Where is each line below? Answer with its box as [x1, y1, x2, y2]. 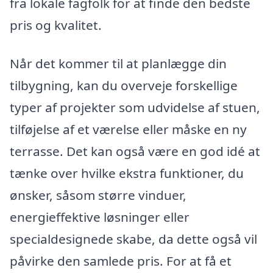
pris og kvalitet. [10, 16, 102, 34]
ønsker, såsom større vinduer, [10, 186, 186, 204]
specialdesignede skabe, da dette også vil [10, 230, 257, 248]
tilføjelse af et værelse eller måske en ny [10, 121, 247, 138]
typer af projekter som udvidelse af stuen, [10, 99, 260, 116]
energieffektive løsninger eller [10, 208, 190, 226]
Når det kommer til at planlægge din [10, 55, 227, 73]
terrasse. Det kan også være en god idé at [10, 143, 260, 160]
